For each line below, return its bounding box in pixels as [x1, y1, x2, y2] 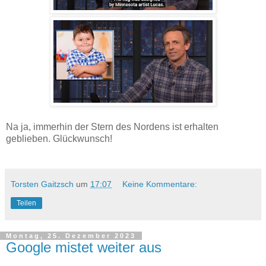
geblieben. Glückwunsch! [6, 133, 112, 144]
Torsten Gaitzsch [11, 179, 74, 189]
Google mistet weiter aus [6, 239, 161, 255]
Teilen [17, 198, 36, 207]
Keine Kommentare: [122, 179, 198, 189]
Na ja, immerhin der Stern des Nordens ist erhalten [6, 121, 218, 132]
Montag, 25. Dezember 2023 [6, 232, 136, 239]
